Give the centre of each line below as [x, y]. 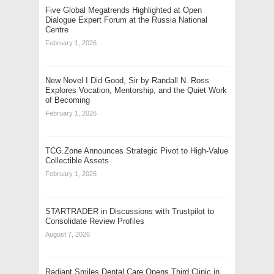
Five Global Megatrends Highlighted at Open [124, 10]
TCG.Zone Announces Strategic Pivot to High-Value [137, 150]
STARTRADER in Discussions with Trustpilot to [130, 211]
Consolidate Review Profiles [95, 221]
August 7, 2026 [68, 234]
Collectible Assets [77, 160]
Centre [57, 29]
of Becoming [68, 100]
